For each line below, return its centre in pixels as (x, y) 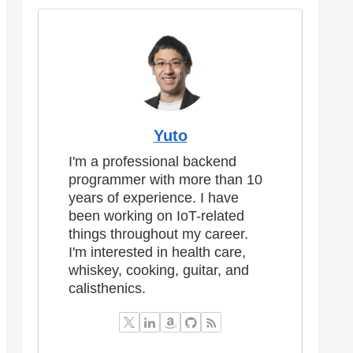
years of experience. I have (154, 197)
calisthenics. (107, 288)
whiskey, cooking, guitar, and (159, 270)
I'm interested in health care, (157, 252)
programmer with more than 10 (165, 179)
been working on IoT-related (156, 216)
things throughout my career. (158, 234)
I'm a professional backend (152, 161)
